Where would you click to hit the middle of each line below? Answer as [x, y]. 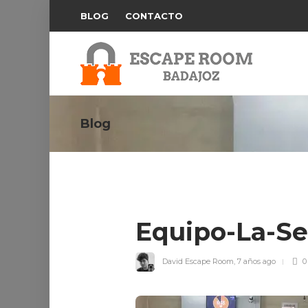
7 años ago [256, 261]
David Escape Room [198, 261]
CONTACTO [154, 16]
